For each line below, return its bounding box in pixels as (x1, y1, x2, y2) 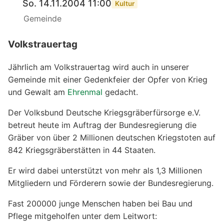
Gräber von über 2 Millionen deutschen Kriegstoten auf (8, 132, 215, 142)
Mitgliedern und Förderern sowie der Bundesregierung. (8, 177, 213, 188)
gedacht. (102, 86, 138, 97)
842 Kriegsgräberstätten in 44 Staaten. (8, 144, 155, 155)
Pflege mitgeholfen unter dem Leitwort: (8, 210, 157, 221)
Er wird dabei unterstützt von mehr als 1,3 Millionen (8, 165, 202, 175)
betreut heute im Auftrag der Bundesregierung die (8, 119, 196, 130)
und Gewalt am (8, 86, 67, 97)
